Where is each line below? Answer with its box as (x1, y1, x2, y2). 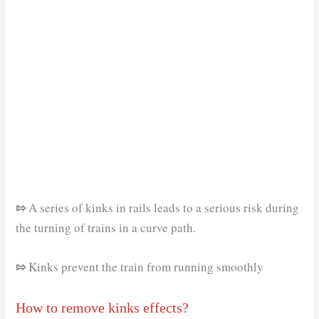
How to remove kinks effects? (16, 300, 189, 316)
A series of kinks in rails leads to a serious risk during (26, 199, 300, 216)
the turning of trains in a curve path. (16, 219, 197, 236)
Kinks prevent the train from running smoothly (26, 258, 264, 276)
